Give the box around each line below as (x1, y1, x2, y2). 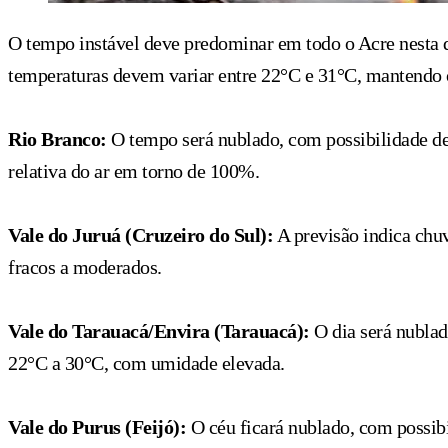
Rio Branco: (8, 127, 107, 150)
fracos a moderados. (8, 255, 162, 278)
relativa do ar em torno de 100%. (8, 159, 259, 182)
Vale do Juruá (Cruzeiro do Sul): (8, 223, 273, 246)
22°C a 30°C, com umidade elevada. (8, 351, 285, 374)
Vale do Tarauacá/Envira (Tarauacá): (8, 319, 314, 342)
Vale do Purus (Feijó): (8, 415, 186, 438)
